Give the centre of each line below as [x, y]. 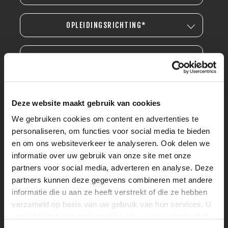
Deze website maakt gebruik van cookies [86, 103]
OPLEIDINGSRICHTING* [106, 25]
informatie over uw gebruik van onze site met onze [102, 156]
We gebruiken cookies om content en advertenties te [105, 119]
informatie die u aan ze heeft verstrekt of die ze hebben [109, 192]
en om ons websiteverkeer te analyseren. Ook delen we [111, 144]
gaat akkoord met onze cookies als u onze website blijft [110, 217]
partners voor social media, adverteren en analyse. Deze [113, 168]
